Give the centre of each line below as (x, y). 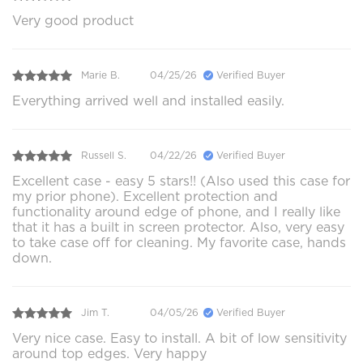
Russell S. (104, 156)
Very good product (73, 20)
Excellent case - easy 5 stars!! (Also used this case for (181, 181)
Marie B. (100, 75)
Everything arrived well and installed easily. (148, 100)
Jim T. (95, 313)
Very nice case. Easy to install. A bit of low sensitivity (179, 338)
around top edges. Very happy (109, 353)
